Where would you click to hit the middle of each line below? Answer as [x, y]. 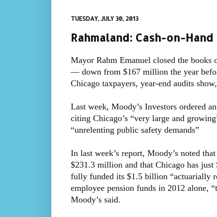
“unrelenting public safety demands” [135, 130]
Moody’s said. [95, 200]
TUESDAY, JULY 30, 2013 [104, 19]
